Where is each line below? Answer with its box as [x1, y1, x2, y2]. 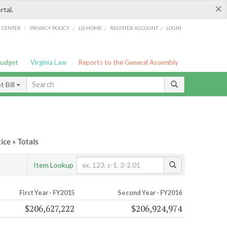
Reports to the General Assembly [78, 58, 179, 66]
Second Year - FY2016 [117, 188, 182, 197]
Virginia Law [30, 58, 66, 66]
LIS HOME [79, 24, 102, 31]
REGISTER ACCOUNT [110, 24, 159, 31]
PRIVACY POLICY [29, 24, 69, 31]
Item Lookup [33, 160, 73, 169]
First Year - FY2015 [19, 188, 74, 197]
